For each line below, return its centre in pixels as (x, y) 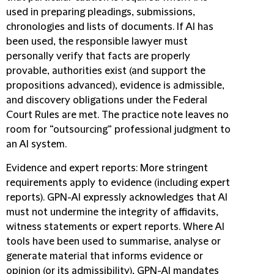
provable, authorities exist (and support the (106, 71)
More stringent (174, 168)
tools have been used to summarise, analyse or (113, 242)
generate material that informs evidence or (105, 256)
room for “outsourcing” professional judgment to (118, 130)
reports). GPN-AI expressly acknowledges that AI (117, 198)
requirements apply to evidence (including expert (118, 183)
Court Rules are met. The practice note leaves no (117, 115)
